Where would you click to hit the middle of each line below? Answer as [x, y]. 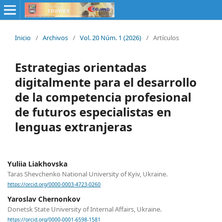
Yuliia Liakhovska [37, 164]
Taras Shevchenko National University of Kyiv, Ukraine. [87, 174]
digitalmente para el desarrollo [106, 82]
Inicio [23, 37]
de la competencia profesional [103, 97]
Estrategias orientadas [81, 67]
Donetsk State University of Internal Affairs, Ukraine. [84, 209]
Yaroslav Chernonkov [44, 199]
